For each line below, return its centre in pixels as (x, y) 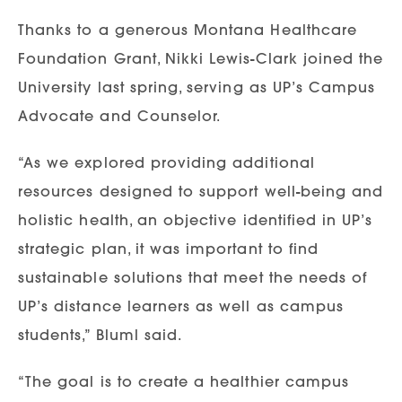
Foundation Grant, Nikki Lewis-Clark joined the (201, 58)
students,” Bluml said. (100, 334)
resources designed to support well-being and (201, 191)
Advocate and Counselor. (120, 115)
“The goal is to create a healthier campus (184, 381)
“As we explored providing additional (166, 162)
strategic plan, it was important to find (168, 248)
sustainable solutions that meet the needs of (193, 277)
